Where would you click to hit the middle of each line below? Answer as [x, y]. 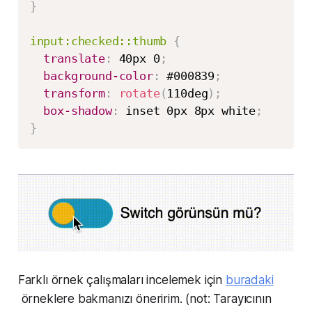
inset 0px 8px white [187, 110]
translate [74, 58]
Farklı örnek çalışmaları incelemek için [122, 280]
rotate [139, 93]
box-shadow [78, 110]
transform [74, 93]
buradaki [249, 280]
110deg [187, 93]
